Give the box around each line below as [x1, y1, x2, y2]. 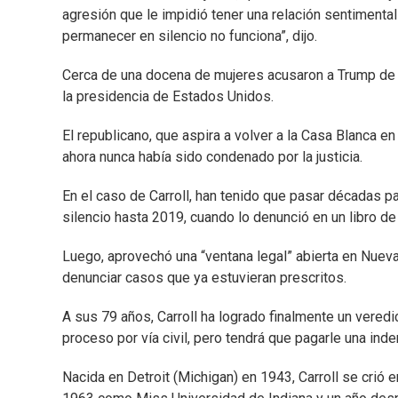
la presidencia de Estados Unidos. [62, 88, 274, 106]
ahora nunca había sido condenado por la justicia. [62, 148, 362, 166]
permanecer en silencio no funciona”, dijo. [62, 28, 317, 45]
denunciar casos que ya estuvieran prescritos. [62, 269, 346, 287]
